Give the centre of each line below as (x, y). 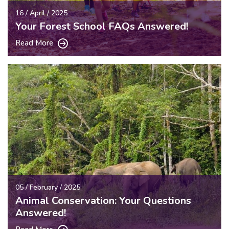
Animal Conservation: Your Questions (103, 200)
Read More (35, 43)
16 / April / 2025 (41, 13)
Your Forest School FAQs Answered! (102, 26)
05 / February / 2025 (48, 187)
